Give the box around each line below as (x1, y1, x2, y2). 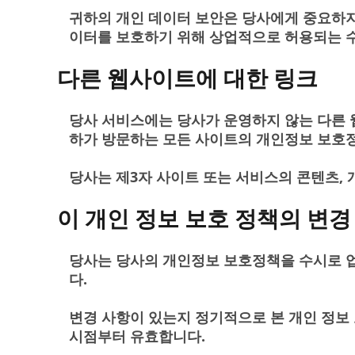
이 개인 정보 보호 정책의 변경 (57, 203, 351, 233)
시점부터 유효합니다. (69, 326, 205, 345)
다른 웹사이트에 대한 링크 (57, 63, 318, 93)
